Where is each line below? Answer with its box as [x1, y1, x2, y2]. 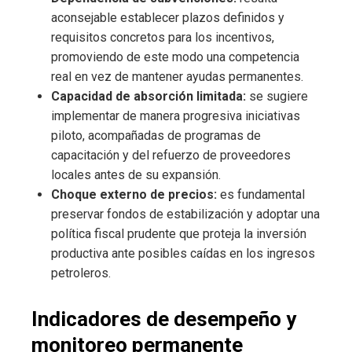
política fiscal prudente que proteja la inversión [51, 225, 306, 241]
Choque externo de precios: [51, 186, 217, 202]
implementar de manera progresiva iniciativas [51, 108, 300, 123]
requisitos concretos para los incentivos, [51, 29, 274, 45]
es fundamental [217, 186, 305, 202]
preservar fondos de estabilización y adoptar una [51, 206, 320, 222]
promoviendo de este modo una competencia [51, 49, 299, 64]
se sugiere [246, 88, 308, 104]
